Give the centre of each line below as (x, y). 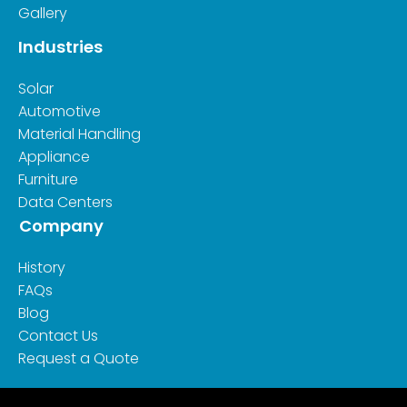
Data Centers (65, 202)
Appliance (54, 156)
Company (61, 225)
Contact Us (58, 335)
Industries (60, 46)
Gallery (43, 13)
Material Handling (79, 134)
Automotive (60, 111)
